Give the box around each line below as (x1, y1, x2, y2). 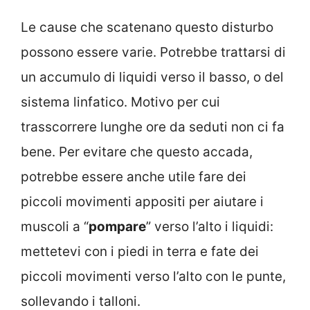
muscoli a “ (21, 218, 89, 235)
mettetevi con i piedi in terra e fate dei (21, 243, 259, 259)
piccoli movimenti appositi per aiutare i (21, 193, 264, 210)
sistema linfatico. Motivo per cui (21, 93, 220, 110)
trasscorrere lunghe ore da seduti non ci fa (21, 118, 284, 135)
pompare (89, 218, 146, 235)
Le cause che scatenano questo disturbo (21, 19, 273, 35)
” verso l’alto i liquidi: (146, 218, 273, 235)
